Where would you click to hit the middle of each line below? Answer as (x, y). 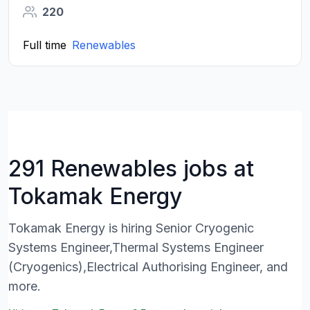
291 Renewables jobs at (131, 168)
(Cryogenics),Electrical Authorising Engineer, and (148, 267)
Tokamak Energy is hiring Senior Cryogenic (131, 228)
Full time (45, 45)
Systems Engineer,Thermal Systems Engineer (136, 247)
